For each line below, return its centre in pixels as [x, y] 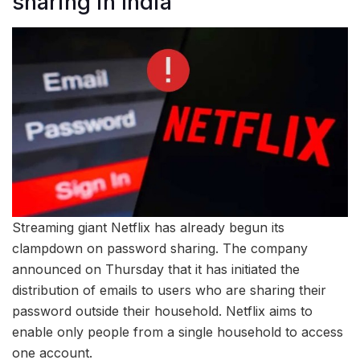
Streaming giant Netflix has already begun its [148, 227]
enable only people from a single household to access [178, 331]
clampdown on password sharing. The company [160, 248]
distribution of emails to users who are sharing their [169, 290]
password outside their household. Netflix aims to [162, 311]
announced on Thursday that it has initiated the [156, 269]
